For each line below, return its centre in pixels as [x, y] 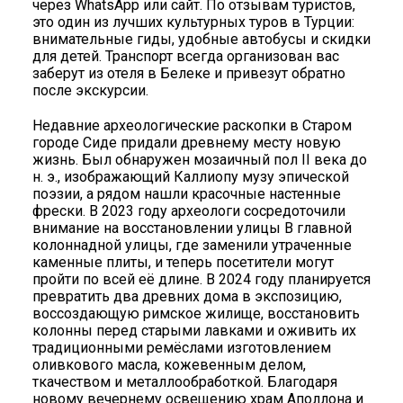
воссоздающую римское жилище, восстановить [196, 313]
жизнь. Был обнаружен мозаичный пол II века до [200, 159]
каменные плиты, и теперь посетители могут [183, 262]
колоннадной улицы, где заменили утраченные [192, 245]
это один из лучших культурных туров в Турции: [193, 22]
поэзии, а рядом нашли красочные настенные [187, 193]
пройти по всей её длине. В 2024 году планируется [201, 279]
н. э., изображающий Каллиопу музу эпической [191, 176]
